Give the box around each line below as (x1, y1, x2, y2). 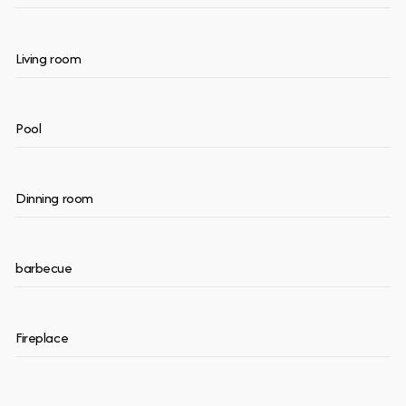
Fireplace (15, 326, 69, 348)
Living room (15, 47, 82, 69)
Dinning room (15, 187, 93, 208)
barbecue (15, 256, 72, 278)
